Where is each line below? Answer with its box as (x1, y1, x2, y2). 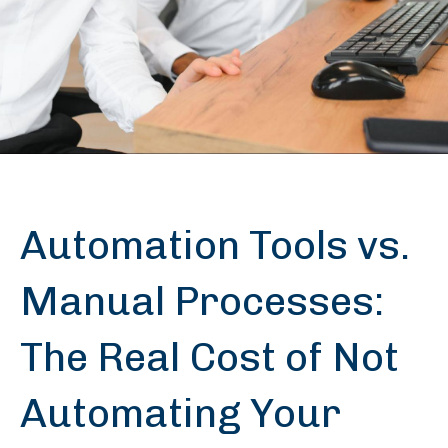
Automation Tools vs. (20, 221, 410, 269)
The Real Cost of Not (20, 333, 399, 381)
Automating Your (20, 389, 341, 437)
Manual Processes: (20, 277, 384, 325)
